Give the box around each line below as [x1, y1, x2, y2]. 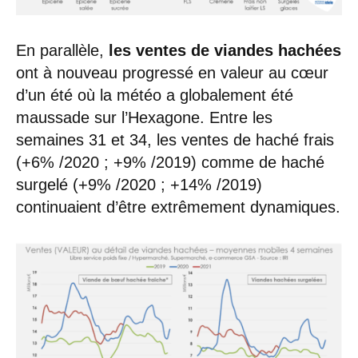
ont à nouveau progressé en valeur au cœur [16, 64, 328, 82]
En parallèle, [16, 42, 104, 60]
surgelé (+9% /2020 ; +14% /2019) [16, 176, 262, 194]
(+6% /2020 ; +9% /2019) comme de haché [16, 153, 324, 172]
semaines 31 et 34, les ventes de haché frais [16, 131, 334, 149]
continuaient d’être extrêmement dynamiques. [16, 198, 340, 217]
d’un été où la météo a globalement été [16, 86, 293, 105]
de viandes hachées [191, 42, 341, 60]
